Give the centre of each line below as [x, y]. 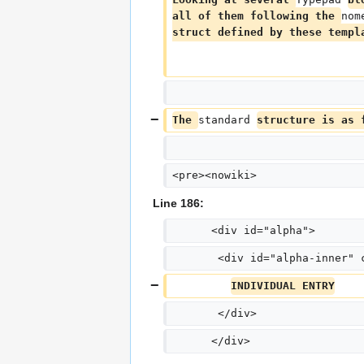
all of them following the [256, 16]
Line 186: [178, 204]
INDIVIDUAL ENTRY [282, 286]
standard [227, 120]
